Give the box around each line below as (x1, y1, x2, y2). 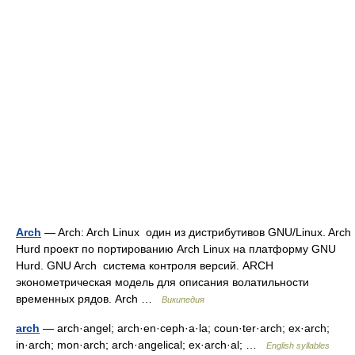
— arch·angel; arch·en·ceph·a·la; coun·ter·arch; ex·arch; (40, 322, 330, 334)
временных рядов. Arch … (16, 292, 162, 305)
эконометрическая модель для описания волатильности (16, 276, 309, 288)
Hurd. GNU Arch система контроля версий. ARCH (16, 259, 277, 272)
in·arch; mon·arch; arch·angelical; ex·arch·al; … (16, 338, 266, 351)
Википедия (162, 295, 204, 304)
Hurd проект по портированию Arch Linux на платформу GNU (16, 242, 336, 255)
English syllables (266, 341, 330, 350)
